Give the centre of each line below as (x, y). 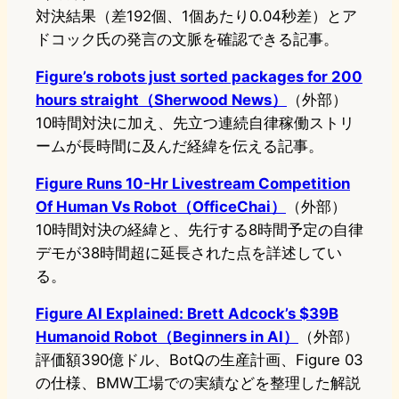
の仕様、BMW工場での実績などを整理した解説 (198, 383)
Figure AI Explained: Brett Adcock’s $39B (187, 314)
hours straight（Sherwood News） (161, 100)
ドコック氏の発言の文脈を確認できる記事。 (187, 40)
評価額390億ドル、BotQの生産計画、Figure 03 (199, 360)
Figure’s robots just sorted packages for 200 (199, 77)
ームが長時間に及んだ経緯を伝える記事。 (179, 147)
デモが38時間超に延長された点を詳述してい (189, 253)
